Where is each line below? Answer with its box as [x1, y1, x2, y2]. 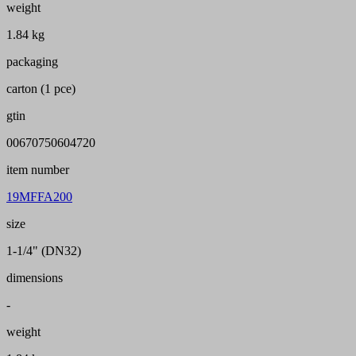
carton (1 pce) [6, 82, 75, 96]
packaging [6, 55, 58, 69]
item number [6, 163, 69, 177]
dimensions [6, 271, 63, 285]
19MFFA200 [6, 190, 72, 204]
